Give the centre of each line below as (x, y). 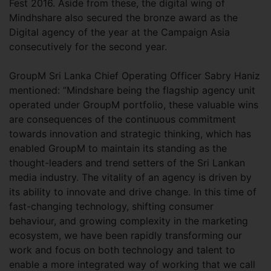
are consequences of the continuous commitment (122, 119)
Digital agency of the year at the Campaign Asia (119, 32)
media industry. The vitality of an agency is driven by (130, 177)
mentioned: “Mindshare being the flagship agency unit (132, 90)
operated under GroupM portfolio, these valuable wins (134, 105)
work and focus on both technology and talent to (122, 250)
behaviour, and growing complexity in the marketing (129, 221)
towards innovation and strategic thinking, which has (130, 134)
